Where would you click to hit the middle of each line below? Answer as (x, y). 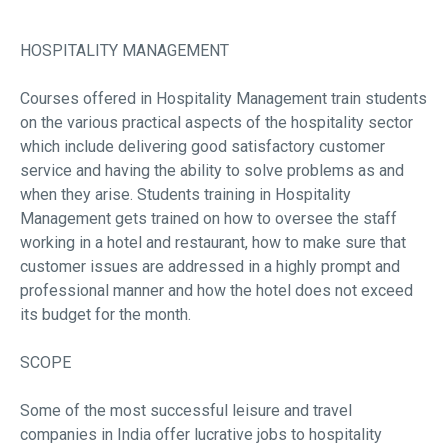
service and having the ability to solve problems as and (212, 171)
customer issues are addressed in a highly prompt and (210, 267)
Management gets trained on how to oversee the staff (208, 219)
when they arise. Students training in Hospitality (185, 195)
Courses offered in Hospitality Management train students (223, 99)
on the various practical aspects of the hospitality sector (216, 123)
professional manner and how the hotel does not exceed (216, 291)
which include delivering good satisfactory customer (202, 147)
